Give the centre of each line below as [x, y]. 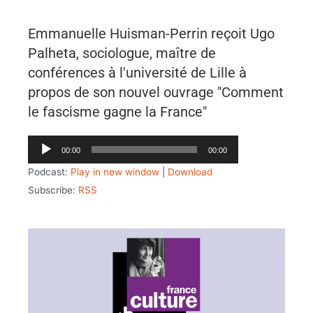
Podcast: [49, 172]
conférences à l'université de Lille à [137, 73]
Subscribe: [53, 190]
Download [190, 172]
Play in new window [115, 172]
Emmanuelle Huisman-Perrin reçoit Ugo [151, 34]
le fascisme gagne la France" [117, 112]
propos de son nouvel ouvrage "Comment [156, 93]
